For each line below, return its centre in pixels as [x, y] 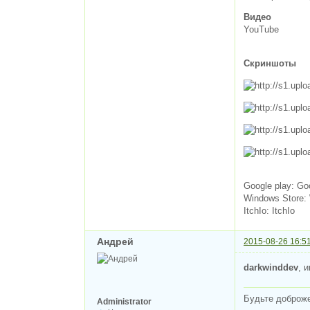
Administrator [124, 302]
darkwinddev [271, 267]
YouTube [261, 29]
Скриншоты [270, 63]
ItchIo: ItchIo [269, 210]
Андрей [115, 242]
